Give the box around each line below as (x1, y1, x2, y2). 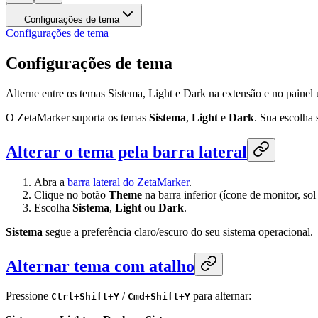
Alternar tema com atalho (6, 256, 194, 275)
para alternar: (190, 290, 251, 302)
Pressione (6, 290, 51, 302)
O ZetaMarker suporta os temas (6, 111, 149, 124)
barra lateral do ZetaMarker (67, 175, 189, 188)
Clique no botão (34, 188, 109, 201)
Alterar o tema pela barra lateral (6, 142, 247, 161)
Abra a (34, 175, 67, 188)
